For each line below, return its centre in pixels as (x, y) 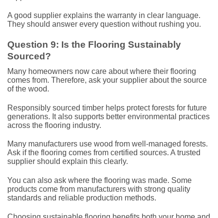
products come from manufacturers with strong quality (99, 189)
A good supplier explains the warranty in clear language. (104, 16)
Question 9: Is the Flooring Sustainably (94, 45)
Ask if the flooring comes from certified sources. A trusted (104, 153)
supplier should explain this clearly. (68, 162)
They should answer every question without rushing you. (104, 24)
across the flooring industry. (54, 125)
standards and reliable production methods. (82, 198)
